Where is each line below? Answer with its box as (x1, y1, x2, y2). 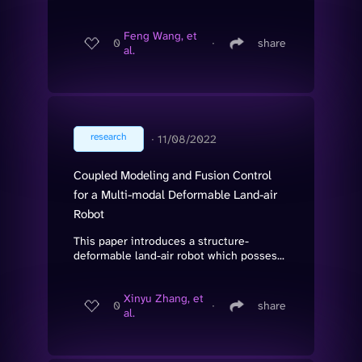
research (90, 129, 127, 143)
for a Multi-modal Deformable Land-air (74, 186, 277, 203)
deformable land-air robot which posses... (74, 247, 284, 263)
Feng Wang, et (124, 28, 197, 44)
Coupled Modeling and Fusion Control (74, 166, 271, 183)
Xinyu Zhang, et (124, 291, 204, 306)
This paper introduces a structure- (74, 233, 249, 248)
